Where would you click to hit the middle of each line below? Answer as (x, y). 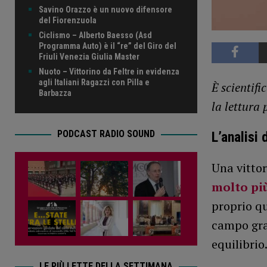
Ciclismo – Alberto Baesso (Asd (95, 35)
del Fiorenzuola (68, 21)
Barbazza (55, 93)
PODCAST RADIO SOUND (106, 134)
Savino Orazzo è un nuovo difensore (105, 10)
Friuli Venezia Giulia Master (89, 57)
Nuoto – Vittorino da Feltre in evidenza (109, 72)
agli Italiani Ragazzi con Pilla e (94, 83)
